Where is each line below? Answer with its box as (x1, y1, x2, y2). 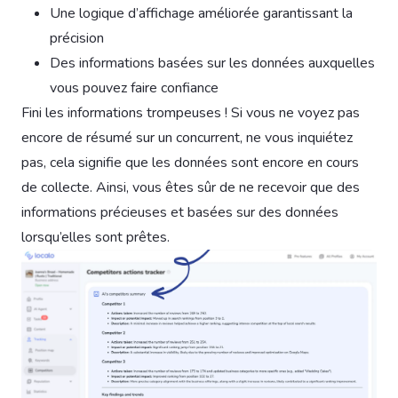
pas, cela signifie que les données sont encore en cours (21, 153, 359, 173)
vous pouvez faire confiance (50, 78, 219, 99)
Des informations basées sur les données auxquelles (50, 53, 375, 74)
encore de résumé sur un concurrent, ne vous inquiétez (21, 128, 353, 148)
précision (50, 28, 104, 49)
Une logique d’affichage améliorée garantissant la (50, 4, 353, 24)
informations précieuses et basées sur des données (21, 203, 338, 223)
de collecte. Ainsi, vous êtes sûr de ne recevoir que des (21, 178, 360, 198)
